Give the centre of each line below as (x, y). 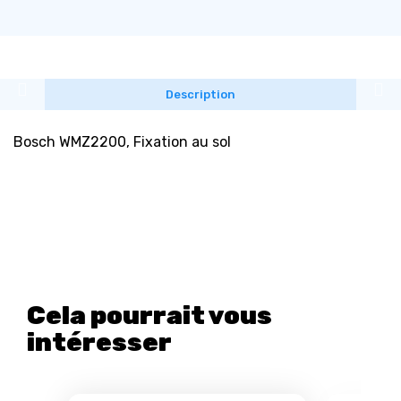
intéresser (99, 343)
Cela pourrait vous (149, 316)
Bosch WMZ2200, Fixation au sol (122, 142)
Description (200, 95)
